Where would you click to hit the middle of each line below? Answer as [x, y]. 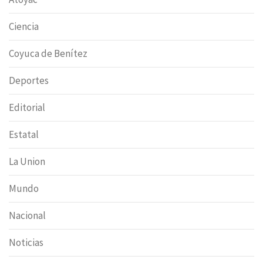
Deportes [29, 81]
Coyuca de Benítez [48, 54]
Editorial [27, 108]
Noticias [26, 243]
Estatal [24, 135]
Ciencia [24, 27]
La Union [27, 162]
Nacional [27, 216]
